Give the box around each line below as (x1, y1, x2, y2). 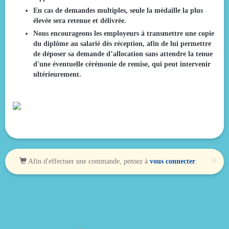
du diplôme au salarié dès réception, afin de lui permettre (33, 39, 211, 48)
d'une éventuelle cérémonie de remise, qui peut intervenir (33, 60, 211, 68)
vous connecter (150, 157, 195, 165)
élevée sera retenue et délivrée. (33, 16, 126, 25)
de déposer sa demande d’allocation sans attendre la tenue (33, 50, 213, 58)
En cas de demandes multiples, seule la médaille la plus (33, 6, 203, 14)
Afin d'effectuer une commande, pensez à (27, 157, 150, 165)
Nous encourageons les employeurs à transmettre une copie (33, 29, 214, 37)
